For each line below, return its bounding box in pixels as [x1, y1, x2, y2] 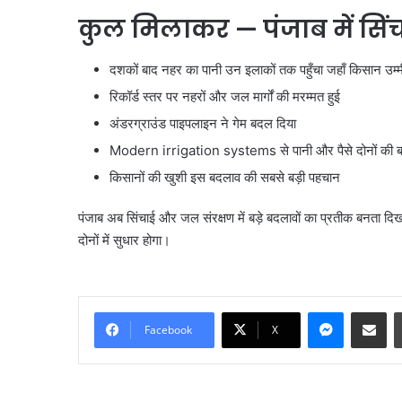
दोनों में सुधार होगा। [78, 231, 170, 249]
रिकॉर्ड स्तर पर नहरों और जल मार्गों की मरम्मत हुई [109, 87, 340, 105]
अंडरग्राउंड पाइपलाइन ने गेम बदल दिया [109, 114, 296, 132]
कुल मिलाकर [78, 13, 235, 47]
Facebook [144, 321, 192, 337]
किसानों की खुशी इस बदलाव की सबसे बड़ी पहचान [109, 168, 340, 186]
